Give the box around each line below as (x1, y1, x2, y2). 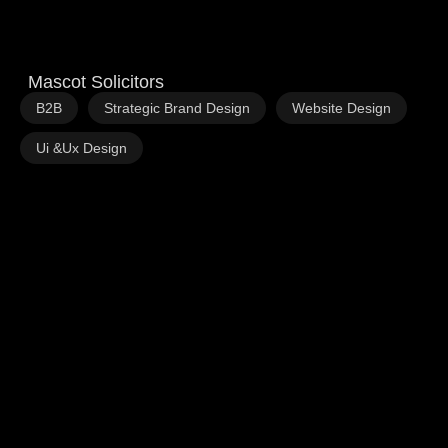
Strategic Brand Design (104, 100, 250, 116)
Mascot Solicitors (28, 72, 164, 92)
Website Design (292, 100, 391, 116)
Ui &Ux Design (36, 140, 127, 156)
